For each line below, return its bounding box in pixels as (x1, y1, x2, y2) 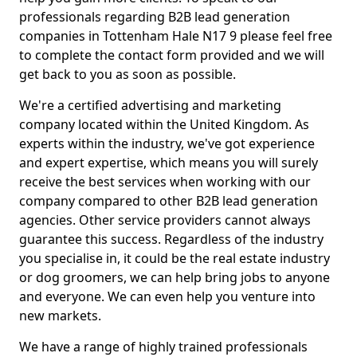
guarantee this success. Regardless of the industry (19, 230, 324, 248)
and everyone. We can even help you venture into (19, 288, 316, 305)
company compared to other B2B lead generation (19, 192, 318, 210)
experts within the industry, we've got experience (19, 135, 315, 152)
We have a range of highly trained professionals (19, 338, 308, 355)
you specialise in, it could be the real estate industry (19, 249, 330, 267)
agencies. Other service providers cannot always (19, 211, 311, 229)
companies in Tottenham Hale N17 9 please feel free (19, 27, 332, 45)
